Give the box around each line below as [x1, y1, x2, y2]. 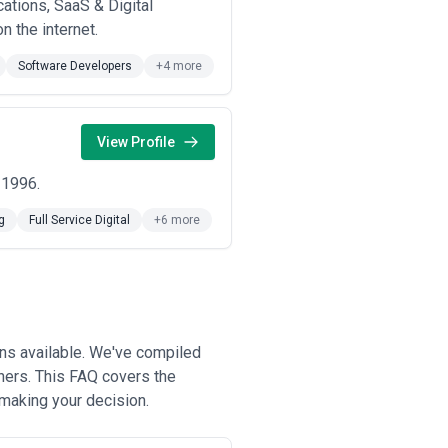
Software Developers [18, 59, 132, 73]
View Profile [97, 134, 175, 150]
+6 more [154, 213, 200, 227]
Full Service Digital [29, 213, 130, 227]
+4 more [156, 59, 202, 73]
